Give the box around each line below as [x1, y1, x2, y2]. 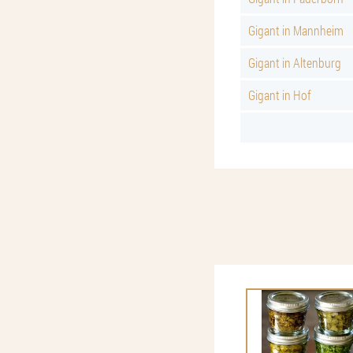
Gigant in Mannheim [248, 22, 344, 39]
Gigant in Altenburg [248, 54, 341, 71]
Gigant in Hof [248, 87, 311, 103]
